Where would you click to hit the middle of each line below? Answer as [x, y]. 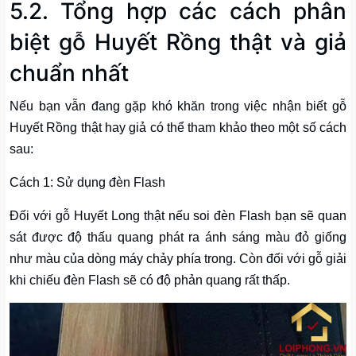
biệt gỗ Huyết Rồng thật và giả [178, 42]
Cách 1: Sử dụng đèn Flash [87, 182]
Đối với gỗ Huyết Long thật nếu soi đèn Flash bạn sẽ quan [178, 215]
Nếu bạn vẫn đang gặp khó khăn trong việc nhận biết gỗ [178, 106]
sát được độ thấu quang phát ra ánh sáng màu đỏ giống [178, 237]
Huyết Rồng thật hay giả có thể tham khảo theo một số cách [178, 127]
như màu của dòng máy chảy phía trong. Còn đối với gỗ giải [178, 258]
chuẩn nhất [69, 73]
